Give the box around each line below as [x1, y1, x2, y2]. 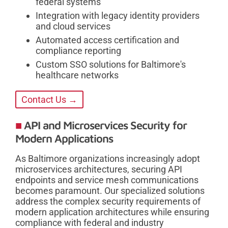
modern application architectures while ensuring [15, 206, 209, 217]
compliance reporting [36, 45, 121, 56]
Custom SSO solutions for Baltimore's [36, 59, 186, 70]
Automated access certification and [36, 34, 179, 45]
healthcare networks [36, 69, 119, 80]
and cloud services [36, 20, 110, 32]
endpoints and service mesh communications [15, 174, 198, 185]
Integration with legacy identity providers [36, 10, 199, 21]
